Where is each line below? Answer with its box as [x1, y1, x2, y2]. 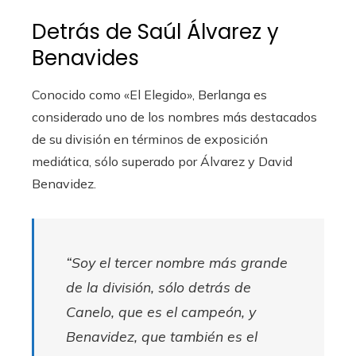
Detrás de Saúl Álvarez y [32, 17, 279, 46]
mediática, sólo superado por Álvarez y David [32, 153, 292, 169]
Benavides [32, 43, 139, 72]
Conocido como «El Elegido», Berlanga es [32, 86, 267, 103]
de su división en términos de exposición [32, 130, 268, 147]
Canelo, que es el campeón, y [66, 302, 256, 320]
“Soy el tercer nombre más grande [66, 253, 288, 271]
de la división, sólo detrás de [66, 277, 251, 296]
